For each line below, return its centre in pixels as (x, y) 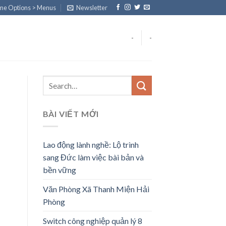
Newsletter (92, 8)
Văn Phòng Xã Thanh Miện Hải (96, 189)
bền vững (59, 169)
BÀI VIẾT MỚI (71, 114)
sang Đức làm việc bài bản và (93, 157)
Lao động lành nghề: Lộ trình (91, 144)
